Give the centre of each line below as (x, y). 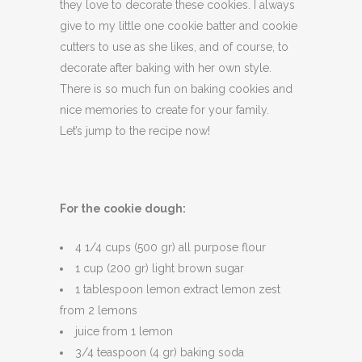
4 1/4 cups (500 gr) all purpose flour (170, 247)
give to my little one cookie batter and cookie (179, 26)
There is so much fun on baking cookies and (176, 89)
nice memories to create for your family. (164, 110)
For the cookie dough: (123, 208)
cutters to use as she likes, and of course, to (174, 47)
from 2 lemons (99, 310)
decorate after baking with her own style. (166, 68)
